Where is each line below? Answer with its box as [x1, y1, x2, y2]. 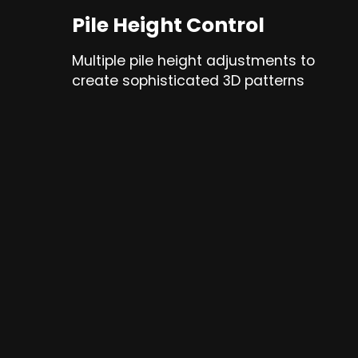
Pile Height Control [72, 11, 265, 40]
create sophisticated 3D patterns [72, 71, 304, 91]
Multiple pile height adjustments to [72, 51, 315, 71]
